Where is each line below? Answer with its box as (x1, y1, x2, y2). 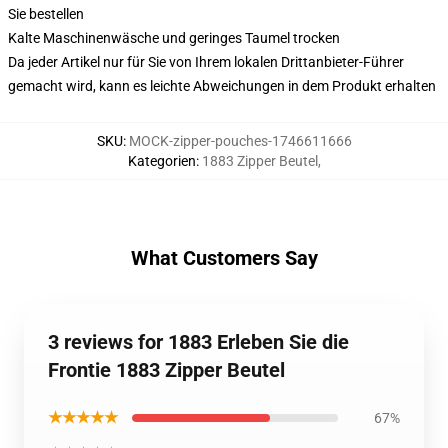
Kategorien (127, 153, 196, 169)
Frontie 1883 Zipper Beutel (48, 358, 285, 382)
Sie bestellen (8, 6, 84, 22)
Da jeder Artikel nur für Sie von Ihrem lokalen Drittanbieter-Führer (8, 54, 404, 70)
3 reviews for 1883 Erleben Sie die (48, 330, 349, 354)
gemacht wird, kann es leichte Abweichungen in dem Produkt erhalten (8, 78, 436, 94)
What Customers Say (130, 246, 318, 270)
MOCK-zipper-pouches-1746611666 (128, 133, 352, 149)
